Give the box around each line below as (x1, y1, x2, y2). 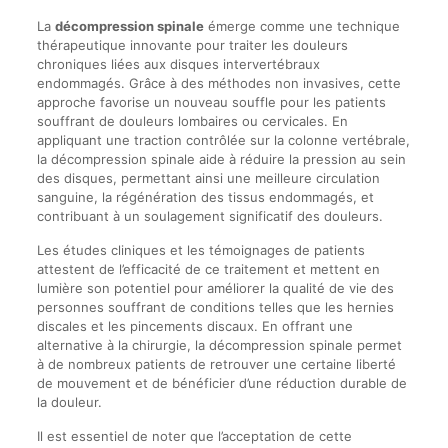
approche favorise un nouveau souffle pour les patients (36, 94, 386, 110)
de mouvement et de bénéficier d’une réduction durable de (36, 375, 407, 391)
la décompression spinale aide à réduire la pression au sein (36, 151, 406, 167)
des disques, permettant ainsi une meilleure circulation (36, 170, 380, 186)
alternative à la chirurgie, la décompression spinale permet (36, 337, 402, 353)
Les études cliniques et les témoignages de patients (36, 242, 365, 258)
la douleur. (36, 394, 102, 410)
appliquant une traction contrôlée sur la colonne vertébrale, (36, 132, 410, 148)
